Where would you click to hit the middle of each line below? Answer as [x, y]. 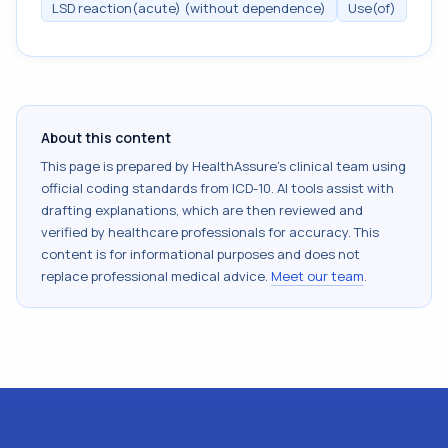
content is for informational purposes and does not [200, 254]
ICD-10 [251, 188]
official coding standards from [136, 188]
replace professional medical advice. [154, 276]
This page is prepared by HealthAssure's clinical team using [223, 166]
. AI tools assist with [332, 188]
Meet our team [317, 276]
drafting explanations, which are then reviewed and [202, 210]
